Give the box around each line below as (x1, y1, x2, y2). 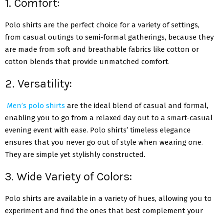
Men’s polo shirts (7, 101, 65, 110)
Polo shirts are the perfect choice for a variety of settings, (5, 20, 199, 29)
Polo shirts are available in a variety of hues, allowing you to (5, 194, 212, 203)
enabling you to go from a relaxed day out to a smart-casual (5, 113, 213, 122)
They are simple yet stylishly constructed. (5, 150, 145, 159)
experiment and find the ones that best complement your (5, 206, 203, 215)
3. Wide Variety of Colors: (5, 169, 135, 183)
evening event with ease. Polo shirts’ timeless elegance (5, 125, 191, 134)
